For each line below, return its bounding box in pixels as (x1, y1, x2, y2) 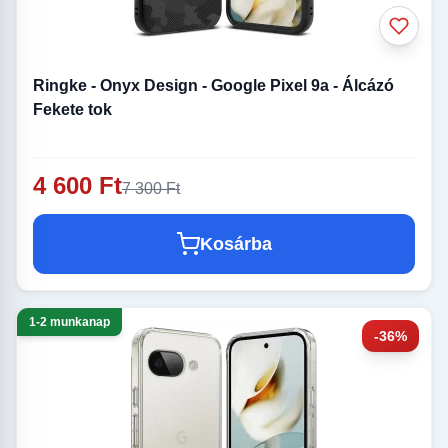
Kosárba (200, 234, 272, 255)
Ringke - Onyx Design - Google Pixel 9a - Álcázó (33, 77, 394, 95)
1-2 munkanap (29, 315, 110, 330)
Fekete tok (33, 101, 112, 119)
